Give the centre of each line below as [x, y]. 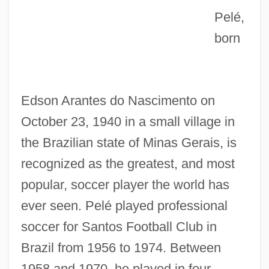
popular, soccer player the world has [125, 184]
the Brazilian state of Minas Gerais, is [128, 142]
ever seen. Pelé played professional [124, 205]
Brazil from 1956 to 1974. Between [121, 247]
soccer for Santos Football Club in [119, 226]
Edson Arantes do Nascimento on [118, 100]
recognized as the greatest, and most [128, 163]
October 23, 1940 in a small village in [128, 121]
